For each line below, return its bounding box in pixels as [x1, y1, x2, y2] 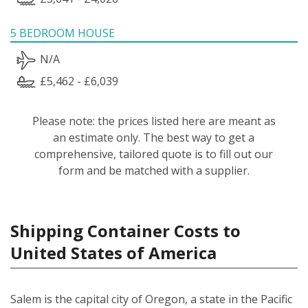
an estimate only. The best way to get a [53, 129, 255, 145]
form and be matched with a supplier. [58, 162, 250, 178]
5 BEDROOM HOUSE [10, 25, 115, 41]
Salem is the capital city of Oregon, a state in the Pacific [10, 291, 292, 307]
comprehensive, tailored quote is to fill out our [34, 146, 274, 162]
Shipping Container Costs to [10, 219, 241, 242]
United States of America [10, 241, 217, 264]
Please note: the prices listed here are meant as [32, 113, 276, 129]
